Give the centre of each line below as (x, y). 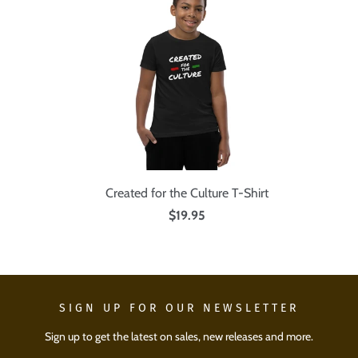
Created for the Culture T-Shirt (187, 193)
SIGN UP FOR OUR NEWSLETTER (179, 308)
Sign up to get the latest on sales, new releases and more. (179, 337)
